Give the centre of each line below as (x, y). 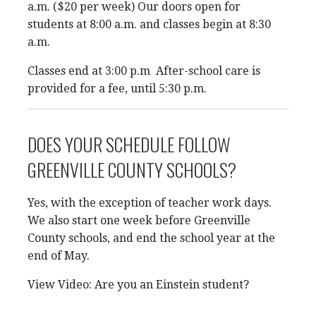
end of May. (59, 256)
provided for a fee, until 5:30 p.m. (117, 89)
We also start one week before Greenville (139, 220)
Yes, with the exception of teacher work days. (150, 203)
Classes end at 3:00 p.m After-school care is (144, 71)
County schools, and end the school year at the (151, 238)
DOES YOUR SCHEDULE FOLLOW (129, 144)
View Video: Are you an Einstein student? (138, 285)
